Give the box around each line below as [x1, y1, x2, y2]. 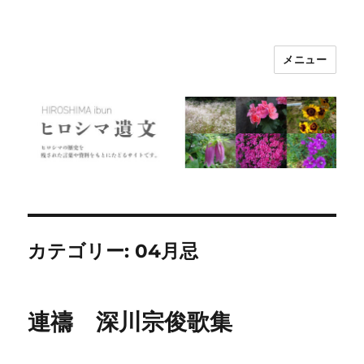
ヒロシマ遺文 [28, 59, 144, 83]
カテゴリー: [28, 240, 136, 263]
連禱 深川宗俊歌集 [28, 308, 233, 336]
